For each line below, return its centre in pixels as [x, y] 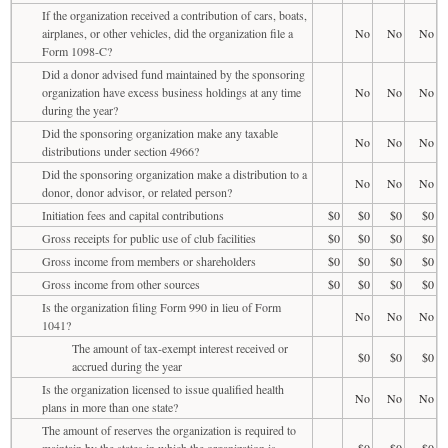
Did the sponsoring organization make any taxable [160, 132]
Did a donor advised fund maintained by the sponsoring [173, 73]
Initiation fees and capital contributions [133, 214]
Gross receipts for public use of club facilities [149, 237]
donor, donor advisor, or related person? [137, 191]
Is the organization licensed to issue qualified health [163, 388]
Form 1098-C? [77, 50]
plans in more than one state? [110, 406]
